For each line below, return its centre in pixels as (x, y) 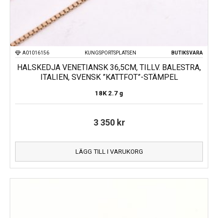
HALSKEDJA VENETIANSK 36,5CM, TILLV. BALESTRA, (109, 68)
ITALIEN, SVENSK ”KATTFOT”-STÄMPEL (109, 77)
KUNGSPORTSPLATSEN (110, 53)
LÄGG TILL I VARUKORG (109, 152)
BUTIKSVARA (187, 53)
